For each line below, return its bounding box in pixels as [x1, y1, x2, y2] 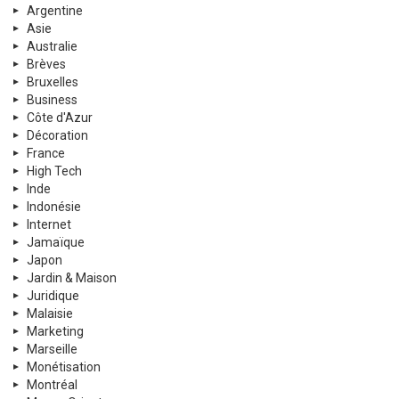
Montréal [27, 378, 77, 393]
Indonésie [27, 199, 81, 215]
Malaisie [27, 306, 73, 322]
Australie [27, 39, 77, 54]
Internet [27, 217, 71, 232]
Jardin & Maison [27, 271, 117, 286]
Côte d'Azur [27, 110, 93, 126]
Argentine [27, 4, 83, 19]
